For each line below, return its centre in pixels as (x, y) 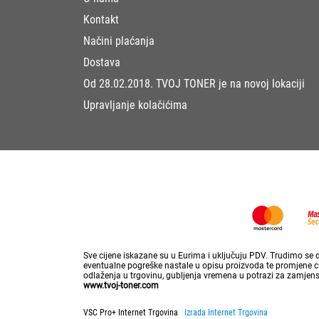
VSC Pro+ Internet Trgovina (134, 312)
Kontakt (101, 19)
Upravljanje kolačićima (135, 105)
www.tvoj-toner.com (121, 285)
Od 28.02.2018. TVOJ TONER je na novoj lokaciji (194, 83)
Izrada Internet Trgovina (226, 312)
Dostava (102, 62)
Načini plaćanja (119, 41)
